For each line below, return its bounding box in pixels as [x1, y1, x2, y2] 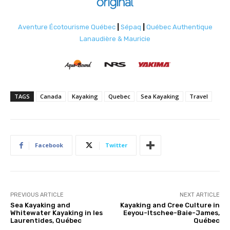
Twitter [105, 141, 127, 149]
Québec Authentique [144, 23, 213, 31]
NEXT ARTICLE [179, 191, 220, 199]
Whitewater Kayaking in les [10, 209, 103, 217]
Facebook [35, 141, 63, 149]
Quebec [108, 92, 130, 101]
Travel [189, 92, 208, 101]
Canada [40, 92, 62, 101]
